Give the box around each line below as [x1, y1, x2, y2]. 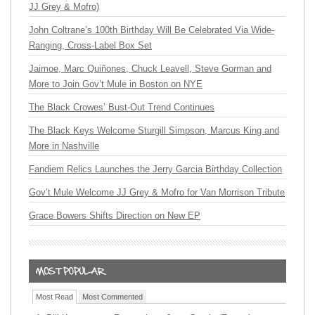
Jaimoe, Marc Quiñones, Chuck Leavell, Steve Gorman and [29, 63, 271, 75]
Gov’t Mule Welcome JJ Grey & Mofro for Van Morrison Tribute [29, 187, 285, 198]
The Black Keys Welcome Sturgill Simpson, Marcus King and [29, 125, 279, 136]
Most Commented [82, 292, 143, 302]
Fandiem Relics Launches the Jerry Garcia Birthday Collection [29, 164, 282, 175]
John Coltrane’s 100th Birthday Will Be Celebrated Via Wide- [29, 25, 274, 36]
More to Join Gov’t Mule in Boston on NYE [29, 79, 202, 90]
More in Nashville [29, 141, 99, 152]
